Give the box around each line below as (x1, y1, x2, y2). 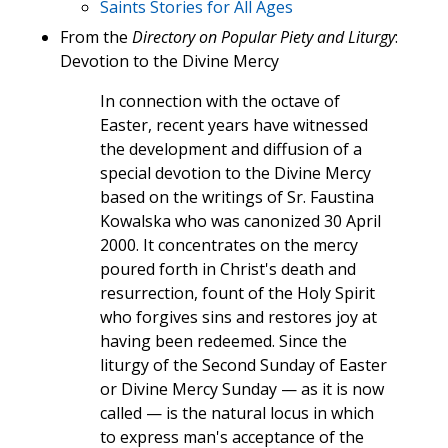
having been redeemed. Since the (100, 330, 347, 353)
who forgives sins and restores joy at (100, 306, 377, 329)
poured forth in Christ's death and (100, 258, 356, 281)
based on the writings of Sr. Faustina (100, 186, 374, 209)
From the (60, 26, 132, 49)
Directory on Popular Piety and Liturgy (132, 26, 395, 49)
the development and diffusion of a (100, 138, 362, 161)
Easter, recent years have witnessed (100, 114, 368, 137)
